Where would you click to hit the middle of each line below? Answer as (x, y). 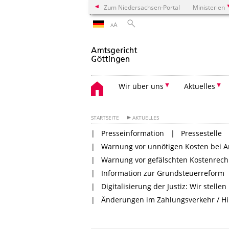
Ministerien (209, 7)
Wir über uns (141, 86)
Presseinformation (133, 133)
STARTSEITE (105, 118)
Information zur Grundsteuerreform (163, 173)
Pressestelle (202, 133)
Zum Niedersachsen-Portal (142, 7)
